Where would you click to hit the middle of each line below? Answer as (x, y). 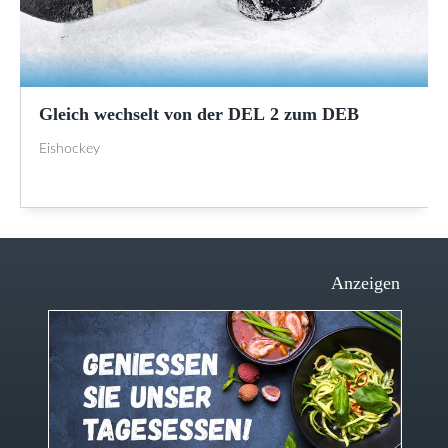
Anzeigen (365, 283)
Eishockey (69, 149)
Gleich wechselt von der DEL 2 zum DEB (199, 114)
